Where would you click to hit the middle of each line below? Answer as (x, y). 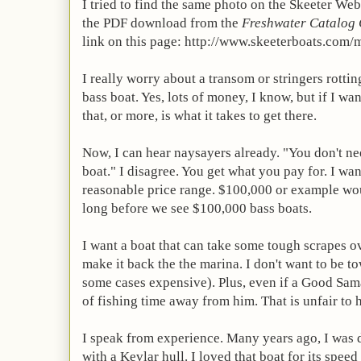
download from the (185, 23)
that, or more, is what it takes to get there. (199, 116)
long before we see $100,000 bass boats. (197, 208)
